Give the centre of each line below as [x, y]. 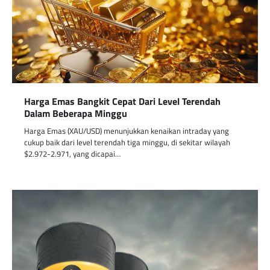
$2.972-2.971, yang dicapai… [72, 153]
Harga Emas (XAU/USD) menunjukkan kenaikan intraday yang [127, 130]
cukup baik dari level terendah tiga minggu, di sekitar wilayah [127, 142]
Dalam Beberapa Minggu [76, 113]
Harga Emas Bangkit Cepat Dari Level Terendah [122, 101]
